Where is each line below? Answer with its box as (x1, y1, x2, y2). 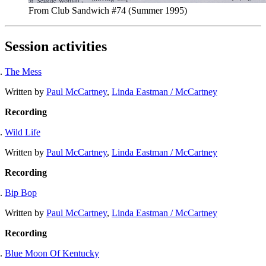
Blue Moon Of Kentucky (5, 248, 99, 258)
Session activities (5, 38, 107, 54)
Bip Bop (5, 187, 37, 198)
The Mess (5, 66, 42, 77)
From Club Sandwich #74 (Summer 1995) (28, 5, 187, 16)
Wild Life (5, 126, 40, 137)
